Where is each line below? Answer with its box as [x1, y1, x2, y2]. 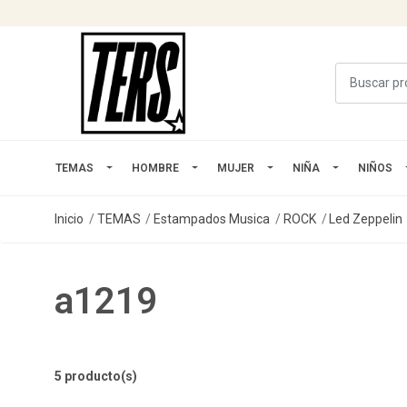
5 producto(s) [55, 368, 137, 383]
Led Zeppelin [329, 211, 403, 226]
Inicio [55, 211, 84, 226]
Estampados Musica [154, 211, 271, 226]
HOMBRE [132, 161, 179, 174]
